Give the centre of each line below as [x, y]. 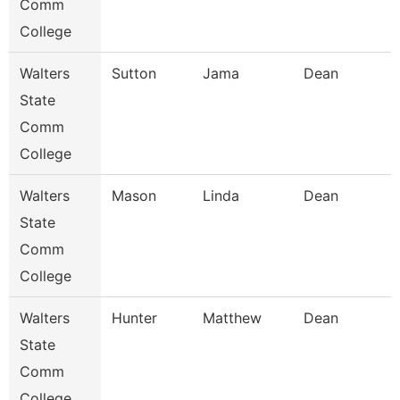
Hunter [134, 318]
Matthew [232, 318]
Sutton [134, 73]
